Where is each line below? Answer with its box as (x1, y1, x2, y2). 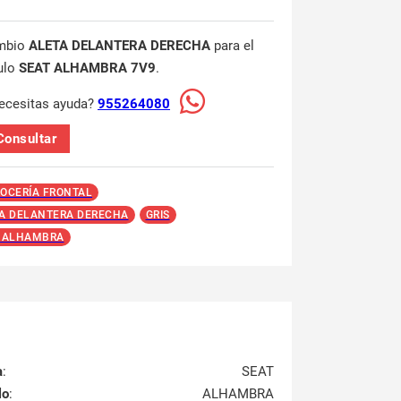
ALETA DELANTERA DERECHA (29, 38, 210, 54)
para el (210, 38, 254, 54)
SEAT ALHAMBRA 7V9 (19, 60, 156, 76)
